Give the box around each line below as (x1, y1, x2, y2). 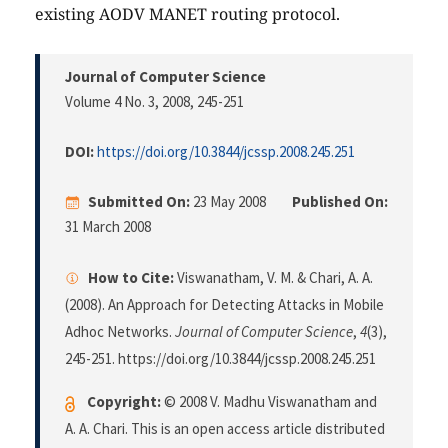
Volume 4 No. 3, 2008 (65, 92, 190, 112)
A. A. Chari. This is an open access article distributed (65, 419, 385, 439)
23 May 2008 (190, 192, 269, 212)
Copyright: (87, 392, 161, 412)
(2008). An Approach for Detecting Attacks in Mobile (65, 295, 384, 315)
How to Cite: (88, 268, 174, 288)
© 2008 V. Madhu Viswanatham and (161, 392, 377, 412)
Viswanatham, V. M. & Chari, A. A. (174, 268, 373, 288)
